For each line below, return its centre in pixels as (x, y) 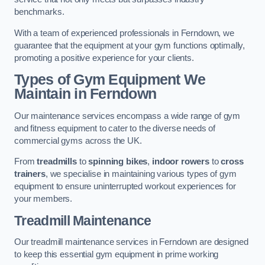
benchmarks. (39, 12)
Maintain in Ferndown (85, 94)
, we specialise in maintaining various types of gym (141, 174)
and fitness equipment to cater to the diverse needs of (115, 128)
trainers (30, 174)
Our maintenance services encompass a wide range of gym (127, 116)
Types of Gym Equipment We (110, 80)
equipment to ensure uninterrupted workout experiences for (125, 187)
